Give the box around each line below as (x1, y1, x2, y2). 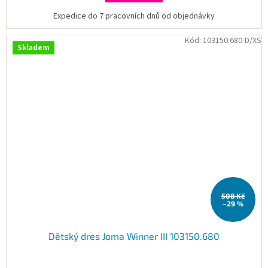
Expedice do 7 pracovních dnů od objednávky (53, 10, 215, 23)
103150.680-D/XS (203, 35, 261, 47)
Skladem (17, 42, 50, 54)
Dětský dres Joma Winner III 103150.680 (48, 230, 220, 242)
